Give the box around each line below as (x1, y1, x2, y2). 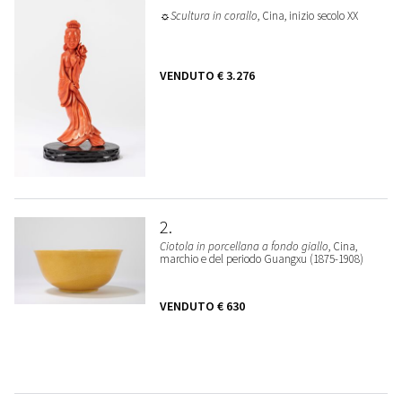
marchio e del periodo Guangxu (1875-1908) (159, 250, 363, 267)
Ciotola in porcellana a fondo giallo (159, 238, 328, 254)
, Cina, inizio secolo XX (257, 8, 358, 24)
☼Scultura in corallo (159, 8, 258, 24)
